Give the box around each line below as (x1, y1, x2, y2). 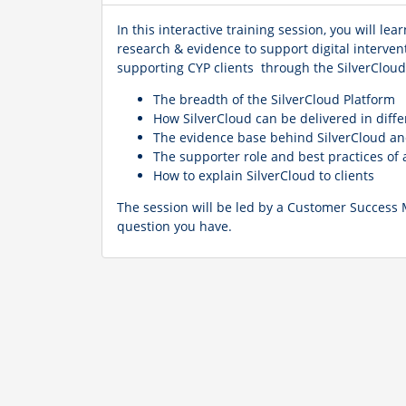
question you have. (117, 217, 236, 235)
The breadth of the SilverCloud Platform (153, 91, 395, 108)
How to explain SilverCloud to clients (153, 167, 374, 184)
